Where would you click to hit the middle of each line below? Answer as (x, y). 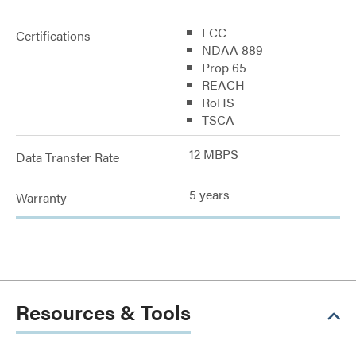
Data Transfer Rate (68, 157)
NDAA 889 (232, 50)
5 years (209, 194)
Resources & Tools (103, 312)
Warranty (41, 197)
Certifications (53, 35)
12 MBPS (214, 154)
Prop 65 (224, 67)
